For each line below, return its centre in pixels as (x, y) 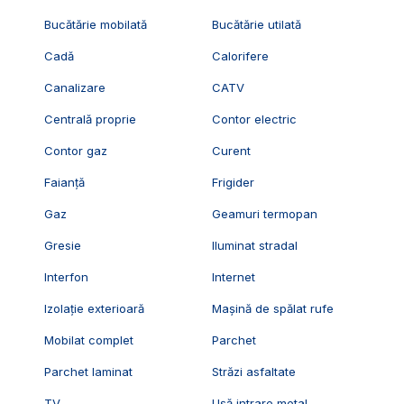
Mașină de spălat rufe (273, 309)
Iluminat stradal (255, 246)
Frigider (234, 183)
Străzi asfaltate (254, 372)
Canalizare (74, 88)
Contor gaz (75, 151)
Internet (234, 277)
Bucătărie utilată (257, 25)
